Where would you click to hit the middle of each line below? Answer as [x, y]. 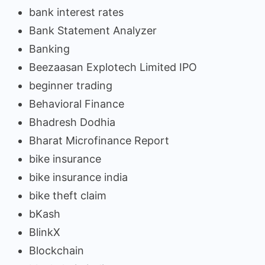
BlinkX [45, 232]
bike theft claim [68, 195]
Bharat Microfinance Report [99, 140]
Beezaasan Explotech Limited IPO [113, 67]
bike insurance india [78, 177]
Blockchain [56, 250]
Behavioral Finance [77, 104]
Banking [49, 49]
